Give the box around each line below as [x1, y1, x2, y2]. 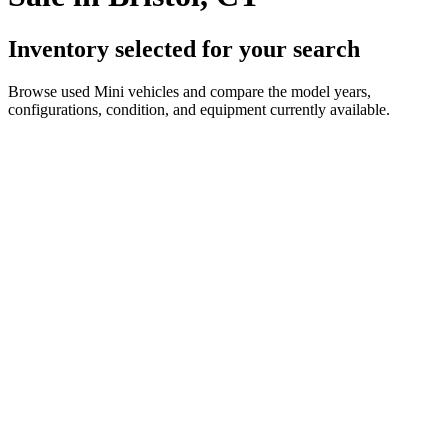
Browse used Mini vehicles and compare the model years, [8, 82, 371, 100]
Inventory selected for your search [8, 35, 360, 62]
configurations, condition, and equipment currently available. [8, 100, 390, 118]
